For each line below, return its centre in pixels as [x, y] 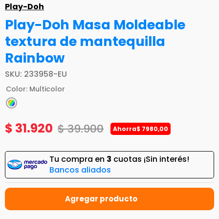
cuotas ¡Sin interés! [150, 159]
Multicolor [47, 89]
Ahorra [125, 129]
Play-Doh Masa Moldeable [95, 25]
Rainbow [35, 58]
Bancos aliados [80, 170]
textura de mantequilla [85, 42]
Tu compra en [78, 159]
